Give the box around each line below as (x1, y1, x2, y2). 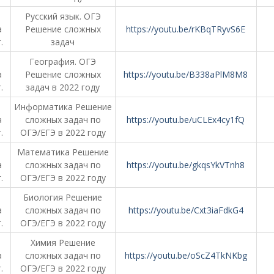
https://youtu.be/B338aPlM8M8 (124, 68, 248, 80)
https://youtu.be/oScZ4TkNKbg (124, 250, 247, 261)
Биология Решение (23, 191, 102, 203)
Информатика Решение (13, 101, 112, 113)
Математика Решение (17, 146, 109, 158)
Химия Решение (30, 237, 95, 248)
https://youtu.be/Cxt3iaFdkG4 (128, 204, 243, 216)
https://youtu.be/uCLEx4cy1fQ (127, 114, 245, 125)
